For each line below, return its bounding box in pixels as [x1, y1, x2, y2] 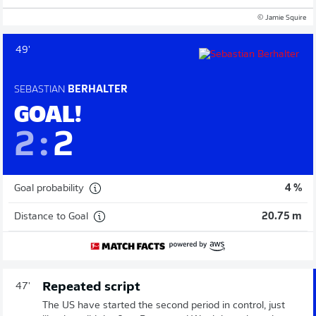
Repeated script [42, 281, 140, 294]
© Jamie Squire [257, 14, 306, 22]
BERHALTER [66, 85, 128, 95]
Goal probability [14, 183, 84, 194]
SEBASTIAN [14, 85, 66, 95]
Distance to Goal [14, 211, 88, 222]
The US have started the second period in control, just [42, 300, 285, 311]
